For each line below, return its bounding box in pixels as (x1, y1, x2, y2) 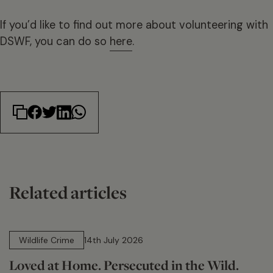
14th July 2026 (84, 235, 143, 246)
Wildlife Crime (19, 235, 74, 246)
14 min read (18, 219, 65, 230)
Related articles (9, 180, 127, 205)
